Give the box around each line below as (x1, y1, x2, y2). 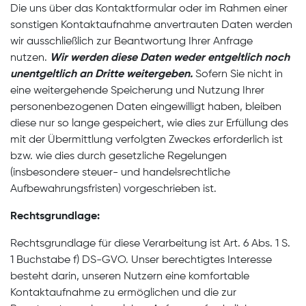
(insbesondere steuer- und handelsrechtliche (10, 167, 230, 178)
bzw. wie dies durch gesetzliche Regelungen (10, 151, 227, 162)
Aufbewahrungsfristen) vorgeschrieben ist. (10, 184, 217, 195)
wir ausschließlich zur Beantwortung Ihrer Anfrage (10, 36, 253, 47)
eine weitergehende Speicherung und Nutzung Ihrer (10, 85, 264, 96)
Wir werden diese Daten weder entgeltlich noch (50, 53, 290, 64)
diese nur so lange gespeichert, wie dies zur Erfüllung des (10, 118, 288, 129)
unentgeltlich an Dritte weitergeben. (10, 69, 193, 80)
